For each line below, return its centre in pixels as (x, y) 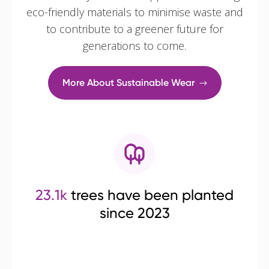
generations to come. (134, 46)
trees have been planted (150, 195)
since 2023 (134, 213)
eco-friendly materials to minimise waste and (134, 12)
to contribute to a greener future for (134, 29)
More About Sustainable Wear (128, 83)
